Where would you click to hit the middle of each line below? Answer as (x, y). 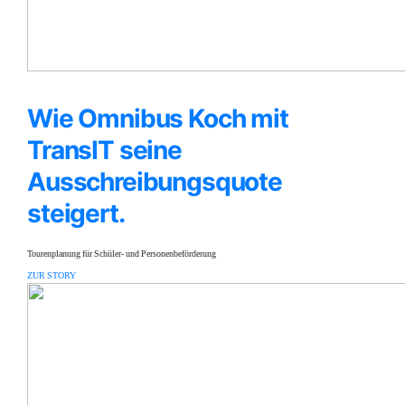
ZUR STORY (52, 276)
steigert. (76, 213)
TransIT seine (104, 150)
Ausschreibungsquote (155, 182)
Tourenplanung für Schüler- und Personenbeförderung (122, 254)
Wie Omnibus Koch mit (158, 118)
